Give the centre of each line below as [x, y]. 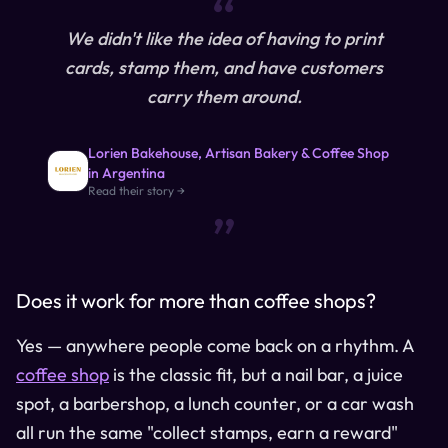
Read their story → [136, 190]
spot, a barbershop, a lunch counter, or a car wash [215, 403]
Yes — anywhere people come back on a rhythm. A [215, 345]
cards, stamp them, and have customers [224, 67]
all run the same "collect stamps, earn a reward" [207, 432]
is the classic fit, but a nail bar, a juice [256, 374]
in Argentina [126, 172]
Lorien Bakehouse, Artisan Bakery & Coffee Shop [238, 152]
